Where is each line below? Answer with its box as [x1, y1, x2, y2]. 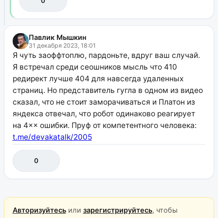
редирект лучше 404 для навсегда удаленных [12, 74, 183, 84]
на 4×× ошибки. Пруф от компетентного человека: [12, 121, 197, 130]
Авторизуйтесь [12, 205, 66, 214]
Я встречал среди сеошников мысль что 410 [12, 62, 177, 72]
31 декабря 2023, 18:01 [28, 42, 96, 50]
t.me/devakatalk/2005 [12, 132, 92, 142]
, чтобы [152, 205, 178, 214]
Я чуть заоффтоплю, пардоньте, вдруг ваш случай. [12, 51, 200, 60]
